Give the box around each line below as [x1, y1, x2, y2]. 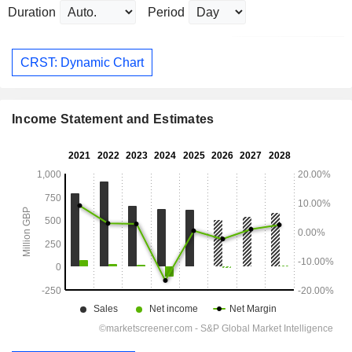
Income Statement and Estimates [12, 112, 214, 126]
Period [148, 5, 185, 20]
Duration [8, 5, 56, 20]
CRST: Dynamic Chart [20, 55, 144, 69]
